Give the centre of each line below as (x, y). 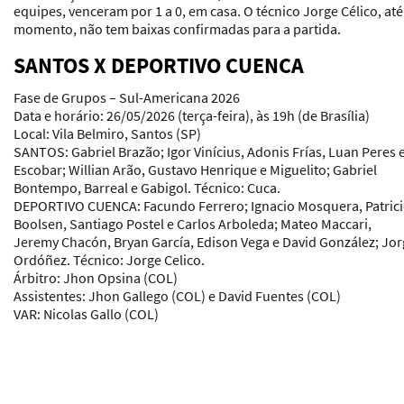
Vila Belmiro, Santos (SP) (125, 133)
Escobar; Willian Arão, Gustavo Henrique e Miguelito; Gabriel (195, 169)
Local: (32, 133)
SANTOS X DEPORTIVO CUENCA (159, 65)
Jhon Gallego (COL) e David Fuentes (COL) (213, 295)
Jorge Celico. (164, 259)
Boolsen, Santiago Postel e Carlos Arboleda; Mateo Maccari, (193, 223)
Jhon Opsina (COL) (119, 277)
